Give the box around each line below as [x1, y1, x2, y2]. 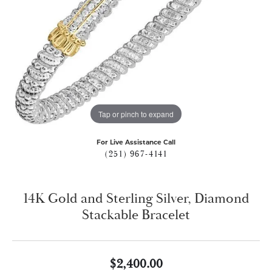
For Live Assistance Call [97, 138, 175, 146]
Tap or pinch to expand [98, 108, 174, 119]
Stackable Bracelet [82, 206, 190, 223]
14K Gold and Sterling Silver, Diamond [22, 190, 250, 207]
